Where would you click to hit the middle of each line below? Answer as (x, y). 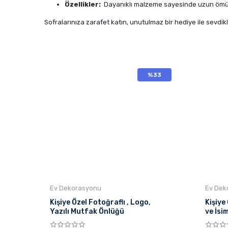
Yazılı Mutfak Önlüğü (97, 211)
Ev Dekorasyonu (76, 188)
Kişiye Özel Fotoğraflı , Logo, (100, 202)
